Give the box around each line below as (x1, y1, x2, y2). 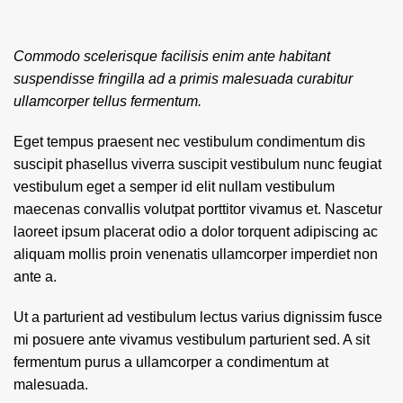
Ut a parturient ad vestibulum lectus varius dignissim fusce (13, 309, 382, 325)
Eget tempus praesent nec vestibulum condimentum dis (13, 134, 365, 149)
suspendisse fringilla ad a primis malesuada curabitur (13, 71, 353, 86)
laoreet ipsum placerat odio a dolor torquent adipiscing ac (13, 224, 378, 239)
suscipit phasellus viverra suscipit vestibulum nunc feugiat (13, 157, 381, 172)
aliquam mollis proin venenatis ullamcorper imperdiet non (13, 246, 378, 262)
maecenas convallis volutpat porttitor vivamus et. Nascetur (13, 201, 382, 217)
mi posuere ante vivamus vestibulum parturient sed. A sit (13, 332, 370, 347)
